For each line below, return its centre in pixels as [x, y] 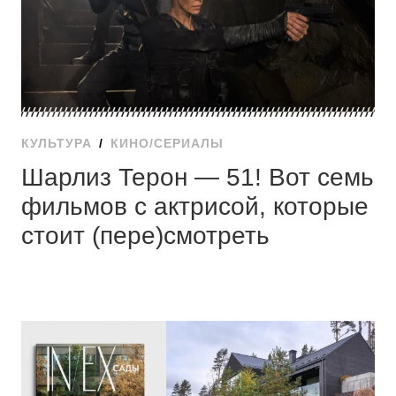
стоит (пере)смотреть [145, 235]
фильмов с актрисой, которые [194, 206]
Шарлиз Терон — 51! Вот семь [197, 176]
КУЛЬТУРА [56, 144]
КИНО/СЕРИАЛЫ [167, 144]
